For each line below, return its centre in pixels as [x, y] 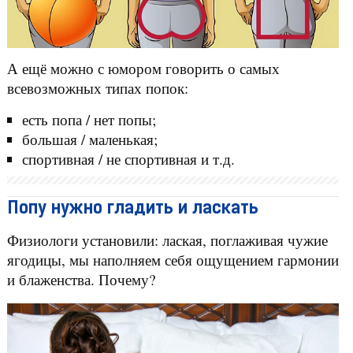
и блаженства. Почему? [81, 280]
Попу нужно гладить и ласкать [132, 210]
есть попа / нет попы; [89, 120]
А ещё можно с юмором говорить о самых [143, 69]
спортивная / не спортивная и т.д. [128, 159]
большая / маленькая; [89, 139]
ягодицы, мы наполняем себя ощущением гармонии [173, 260]
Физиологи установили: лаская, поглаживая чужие [167, 240]
